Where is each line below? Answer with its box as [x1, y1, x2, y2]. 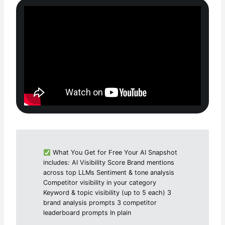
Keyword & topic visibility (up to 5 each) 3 [43, 189, 172, 197]
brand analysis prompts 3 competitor [43, 199, 157, 207]
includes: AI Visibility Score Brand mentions [43, 159, 175, 167]
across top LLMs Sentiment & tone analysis [43, 169, 175, 177]
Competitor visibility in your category [43, 179, 157, 187]
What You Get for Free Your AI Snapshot [50, 149, 177, 157]
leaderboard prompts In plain [43, 209, 132, 217]
